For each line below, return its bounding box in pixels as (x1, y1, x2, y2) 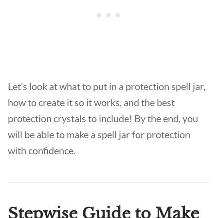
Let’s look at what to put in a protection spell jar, (8, 80, 205, 92)
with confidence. (8, 145, 77, 156)
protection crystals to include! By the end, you (8, 112, 198, 124)
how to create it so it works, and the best (8, 96, 175, 108)
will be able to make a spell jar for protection (8, 128, 190, 140)
